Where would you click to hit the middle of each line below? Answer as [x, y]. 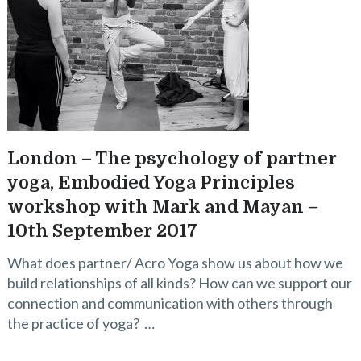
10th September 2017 [102, 231]
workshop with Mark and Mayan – [162, 207]
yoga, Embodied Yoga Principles [151, 183]
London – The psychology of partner [172, 158]
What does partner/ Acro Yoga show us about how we [175, 263]
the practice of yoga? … [81, 323]
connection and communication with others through [170, 303]
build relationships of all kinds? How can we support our [179, 283]
